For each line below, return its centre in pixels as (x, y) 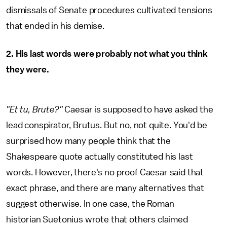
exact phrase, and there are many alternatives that (105, 188)
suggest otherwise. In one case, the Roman (90, 204)
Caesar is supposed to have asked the (139, 109)
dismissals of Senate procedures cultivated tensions (109, 10)
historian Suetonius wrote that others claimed (97, 219)
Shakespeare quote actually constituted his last (100, 157)
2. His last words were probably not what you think (107, 54)
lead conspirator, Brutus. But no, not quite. (89, 125)
